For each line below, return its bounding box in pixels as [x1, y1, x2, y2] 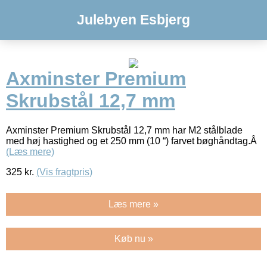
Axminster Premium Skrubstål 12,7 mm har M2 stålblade [6, 125, 243, 135]
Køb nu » [114, 233, 153, 244]
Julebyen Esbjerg [77, 12, 190, 27]
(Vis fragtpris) [36, 166, 92, 177]
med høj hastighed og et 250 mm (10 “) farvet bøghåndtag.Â [6, 135, 259, 146]
